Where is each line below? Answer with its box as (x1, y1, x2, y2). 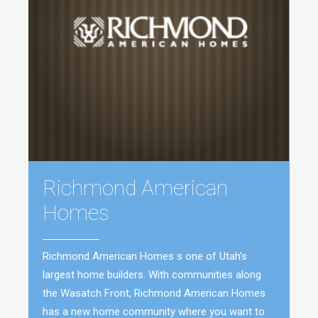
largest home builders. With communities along (43, 268, 261, 282)
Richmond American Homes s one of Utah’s (43, 250, 247, 263)
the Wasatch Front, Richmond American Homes (43, 287, 265, 300)
